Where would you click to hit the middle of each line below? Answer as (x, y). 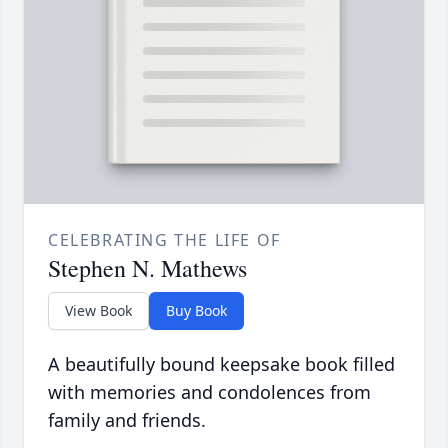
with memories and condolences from (209, 392)
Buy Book (196, 311)
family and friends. (127, 420)
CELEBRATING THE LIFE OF (164, 240)
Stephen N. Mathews (147, 268)
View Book (98, 311)
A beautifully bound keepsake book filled (221, 364)
